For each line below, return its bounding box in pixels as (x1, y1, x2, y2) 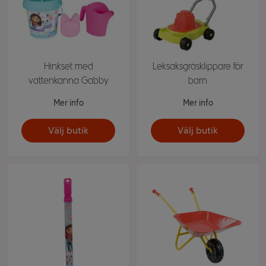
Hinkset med (43, 61, 93, 72)
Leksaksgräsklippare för (152, 61, 243, 72)
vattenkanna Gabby (28, 75, 109, 86)
